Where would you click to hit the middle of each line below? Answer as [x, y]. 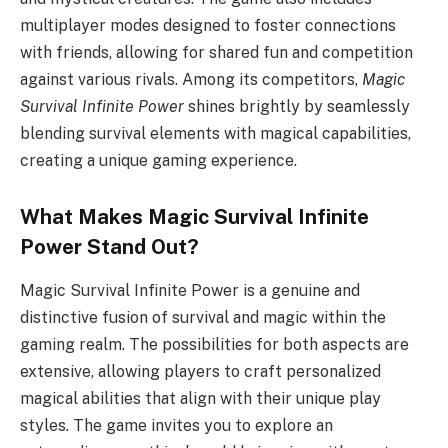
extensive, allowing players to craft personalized [200, 372]
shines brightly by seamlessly [297, 107]
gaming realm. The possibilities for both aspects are [214, 345]
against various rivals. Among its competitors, [191, 80]
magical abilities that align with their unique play [200, 399]
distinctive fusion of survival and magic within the [203, 318]
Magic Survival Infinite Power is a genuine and [190, 291]
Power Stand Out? [109, 246]
